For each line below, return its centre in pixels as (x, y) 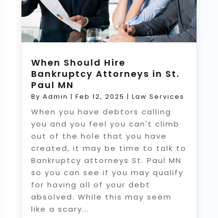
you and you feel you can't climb (105, 124)
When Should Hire (78, 62)
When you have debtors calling (101, 111)
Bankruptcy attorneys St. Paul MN (106, 160)
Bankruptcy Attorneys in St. (105, 73)
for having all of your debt (91, 184)
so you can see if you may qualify (107, 172)
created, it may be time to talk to (109, 148)
